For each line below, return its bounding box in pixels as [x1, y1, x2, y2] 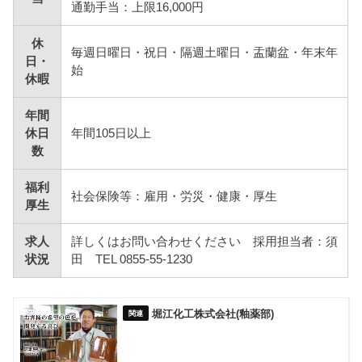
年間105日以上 [71, 126, 152, 140]
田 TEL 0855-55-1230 [71, 252, 193, 266]
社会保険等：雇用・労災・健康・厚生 [71, 189, 278, 203]
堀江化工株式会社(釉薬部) [152, 307, 275, 320]
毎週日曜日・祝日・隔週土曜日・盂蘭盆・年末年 [71, 45, 339, 59]
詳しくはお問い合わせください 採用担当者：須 [71, 234, 339, 248]
